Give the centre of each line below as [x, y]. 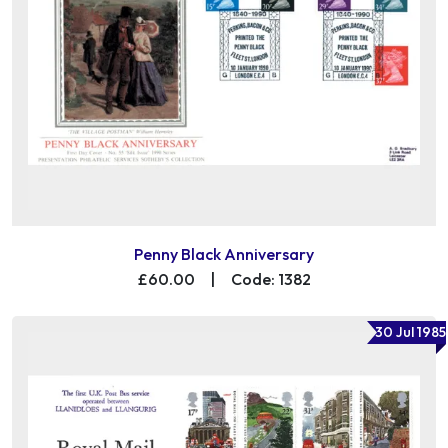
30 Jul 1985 [410, 331]
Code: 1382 [270, 278]
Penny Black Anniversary [224, 253]
